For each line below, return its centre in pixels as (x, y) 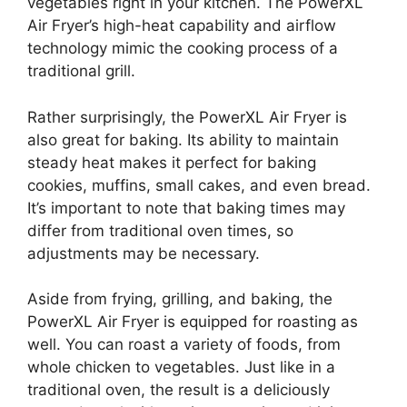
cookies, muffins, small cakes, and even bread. (199, 185)
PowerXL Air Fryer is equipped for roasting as (193, 322)
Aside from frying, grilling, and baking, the (180, 299)
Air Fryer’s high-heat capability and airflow (182, 25)
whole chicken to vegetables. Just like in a (181, 367)
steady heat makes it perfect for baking (172, 162)
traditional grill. (81, 71)
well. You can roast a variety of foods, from (184, 344)
